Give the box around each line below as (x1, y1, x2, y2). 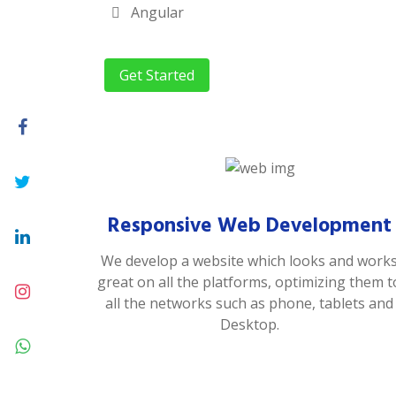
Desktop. (219, 314, 279, 334)
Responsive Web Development (107, 208, 392, 242)
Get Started (119, 65, 194, 85)
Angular (127, 3, 184, 22)
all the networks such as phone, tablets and (105, 293, 393, 313)
